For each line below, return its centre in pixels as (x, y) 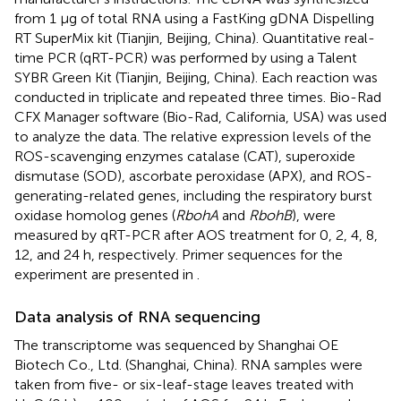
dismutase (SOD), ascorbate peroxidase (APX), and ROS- (193, 176)
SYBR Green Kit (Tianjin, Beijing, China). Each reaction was (196, 78)
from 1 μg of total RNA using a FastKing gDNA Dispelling (194, 19)
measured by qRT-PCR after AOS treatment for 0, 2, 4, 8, (196, 235)
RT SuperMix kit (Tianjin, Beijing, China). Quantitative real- (195, 38)
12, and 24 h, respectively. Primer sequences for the (179, 255)
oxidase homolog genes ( (95, 216)
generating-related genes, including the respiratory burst (193, 196)
